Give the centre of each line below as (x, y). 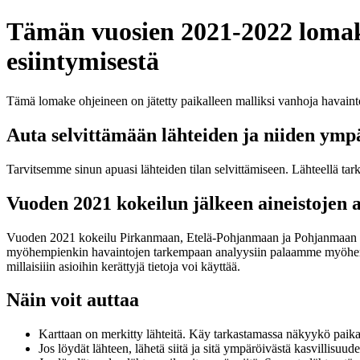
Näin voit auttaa (73, 300)
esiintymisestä (83, 61)
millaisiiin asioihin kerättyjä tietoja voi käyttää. (123, 266)
